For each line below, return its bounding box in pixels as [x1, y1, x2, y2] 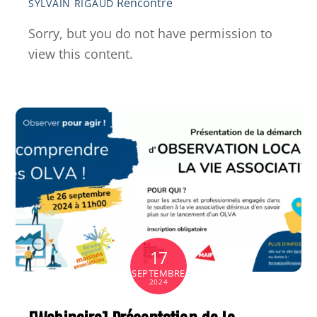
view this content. [28, 45, 133, 62]
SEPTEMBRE [131, 267, 186, 280]
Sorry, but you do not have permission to [28, 24, 272, 42]
